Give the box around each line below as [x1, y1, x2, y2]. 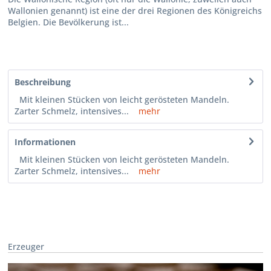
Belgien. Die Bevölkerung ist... [8, 16, 129, 28]
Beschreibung [15, 76, 71, 88]
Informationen [15, 135, 76, 148]
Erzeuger [8, 241, 45, 253]
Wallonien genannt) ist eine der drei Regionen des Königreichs [8, 4, 263, 16]
